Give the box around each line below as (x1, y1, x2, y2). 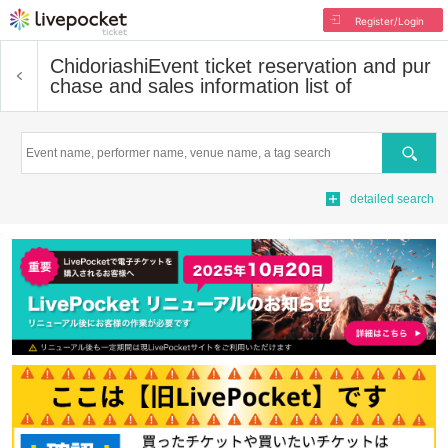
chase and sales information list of (50, 75, 352, 97)
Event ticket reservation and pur (148, 55, 431, 77)
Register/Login (354, 15, 424, 27)
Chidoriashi (50, 55, 148, 77)
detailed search (350, 192, 434, 206)
